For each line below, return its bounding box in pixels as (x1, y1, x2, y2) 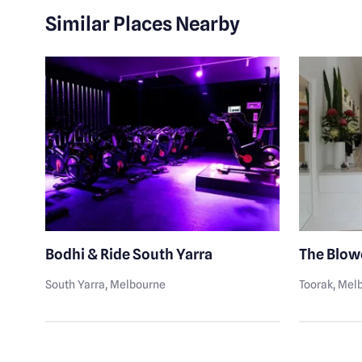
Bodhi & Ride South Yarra (45, 246, 213, 263)
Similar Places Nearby (45, 12, 241, 36)
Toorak (299, 278, 334, 292)
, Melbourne (105, 278, 166, 292)
